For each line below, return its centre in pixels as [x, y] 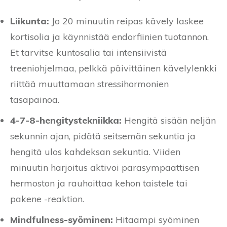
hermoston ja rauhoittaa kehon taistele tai [99, 183]
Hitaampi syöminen [156, 219]
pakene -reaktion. [47, 199]
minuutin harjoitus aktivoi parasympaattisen [105, 167]
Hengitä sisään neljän [169, 120]
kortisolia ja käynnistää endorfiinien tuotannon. [109, 36]
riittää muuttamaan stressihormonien [89, 84]
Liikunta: [30, 21]
